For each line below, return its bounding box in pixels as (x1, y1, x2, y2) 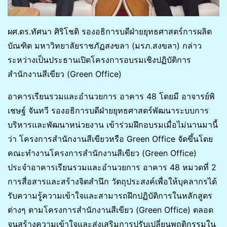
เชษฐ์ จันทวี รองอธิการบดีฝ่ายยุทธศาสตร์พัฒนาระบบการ (8, 105, 209, 116)
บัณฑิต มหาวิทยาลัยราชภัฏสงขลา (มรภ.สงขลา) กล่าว (8, 41, 202, 51)
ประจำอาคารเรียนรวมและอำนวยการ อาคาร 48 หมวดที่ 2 (8, 162, 216, 173)
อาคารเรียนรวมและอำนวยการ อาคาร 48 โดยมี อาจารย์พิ (8, 91, 215, 102)
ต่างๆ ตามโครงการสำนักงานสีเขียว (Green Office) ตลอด (8, 205, 213, 215)
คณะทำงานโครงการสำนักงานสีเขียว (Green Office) (8, 148, 197, 159)
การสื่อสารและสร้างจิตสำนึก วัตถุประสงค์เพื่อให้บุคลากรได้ (8, 176, 217, 187)
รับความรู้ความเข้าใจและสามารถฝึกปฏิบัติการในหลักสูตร (8, 191, 212, 201)
